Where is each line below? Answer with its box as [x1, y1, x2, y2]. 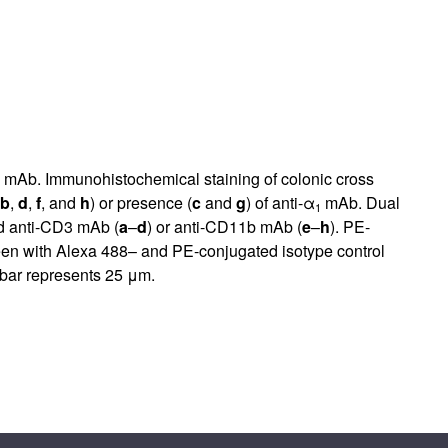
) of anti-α [245, 190, 315, 214]
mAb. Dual [320, 190, 400, 214]
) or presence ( [89, 190, 192, 214]
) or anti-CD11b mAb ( [146, 214, 302, 238]
